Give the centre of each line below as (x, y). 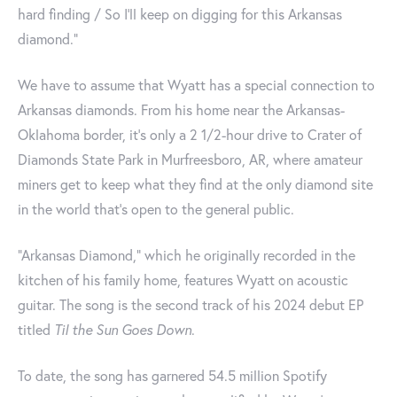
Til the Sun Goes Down (123, 330)
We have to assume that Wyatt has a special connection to (196, 85)
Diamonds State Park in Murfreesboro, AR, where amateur (190, 160)
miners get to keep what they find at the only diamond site (195, 184)
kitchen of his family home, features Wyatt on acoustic (183, 280)
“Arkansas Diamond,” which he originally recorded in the (187, 255)
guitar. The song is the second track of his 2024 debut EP (191, 305)
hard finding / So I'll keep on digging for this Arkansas (180, 14)
